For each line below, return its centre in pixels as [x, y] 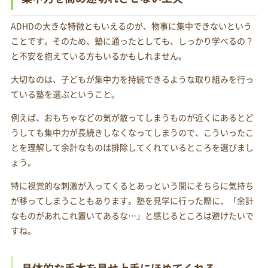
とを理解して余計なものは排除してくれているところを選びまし [132, 147]
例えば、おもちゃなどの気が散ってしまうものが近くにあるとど [132, 118]
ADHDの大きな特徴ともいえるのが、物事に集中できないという [131, 26]
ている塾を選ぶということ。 [65, 94]
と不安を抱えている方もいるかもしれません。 [98, 56]
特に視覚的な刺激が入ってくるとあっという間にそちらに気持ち [132, 186]
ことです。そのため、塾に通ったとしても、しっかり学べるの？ [132, 41]
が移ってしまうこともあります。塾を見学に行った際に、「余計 [132, 201]
